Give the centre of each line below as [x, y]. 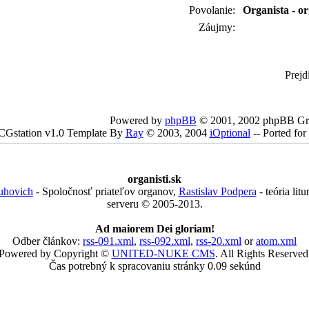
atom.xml [276, 241]
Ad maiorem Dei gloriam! [154, 229]
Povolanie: [213, 10]
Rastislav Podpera [217, 191]
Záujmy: [218, 27]
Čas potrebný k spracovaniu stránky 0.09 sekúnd [154, 266]
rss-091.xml [108, 241]
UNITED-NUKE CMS [163, 253]
